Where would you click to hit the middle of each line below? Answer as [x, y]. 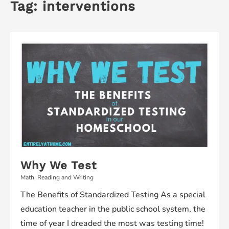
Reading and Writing [65, 177]
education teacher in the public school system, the [113, 209]
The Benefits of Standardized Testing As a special [113, 195]
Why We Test [59, 165]
